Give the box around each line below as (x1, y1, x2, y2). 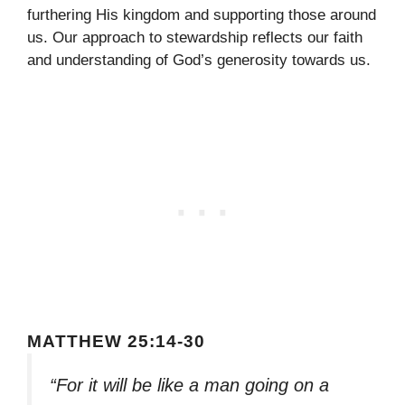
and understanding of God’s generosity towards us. (27, 52, 371, 70)
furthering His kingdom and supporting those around (27, 6, 376, 24)
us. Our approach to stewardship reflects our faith (27, 29, 363, 47)
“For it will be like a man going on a (50, 374, 329, 395)
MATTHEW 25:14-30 (27, 331, 205, 351)
